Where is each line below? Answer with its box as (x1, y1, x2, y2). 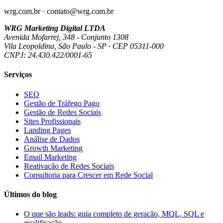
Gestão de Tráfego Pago (24, 99, 100, 108)
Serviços (4, 70, 32, 79)
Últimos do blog (4, 190, 57, 199)
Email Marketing (24, 152, 77, 161)
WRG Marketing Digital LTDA (4, 24, 106, 33)
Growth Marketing (24, 143, 83, 152)
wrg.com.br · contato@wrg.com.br (4, 7, 113, 16)
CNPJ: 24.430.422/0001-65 (4, 51, 92, 60)
